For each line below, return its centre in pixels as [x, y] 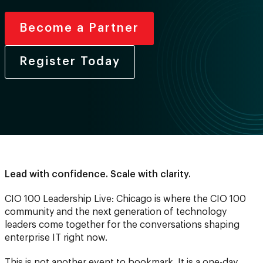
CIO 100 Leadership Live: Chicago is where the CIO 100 [125, 199]
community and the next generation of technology [116, 212]
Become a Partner [79, 28]
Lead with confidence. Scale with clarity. [98, 174]
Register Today [70, 61]
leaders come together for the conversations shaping [122, 225]
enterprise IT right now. [56, 237]
